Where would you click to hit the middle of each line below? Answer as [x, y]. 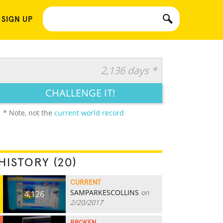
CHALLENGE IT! [80, 93]
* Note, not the [29, 113]
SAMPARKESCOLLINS [105, 192]
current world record [89, 113]
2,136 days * [129, 70]
